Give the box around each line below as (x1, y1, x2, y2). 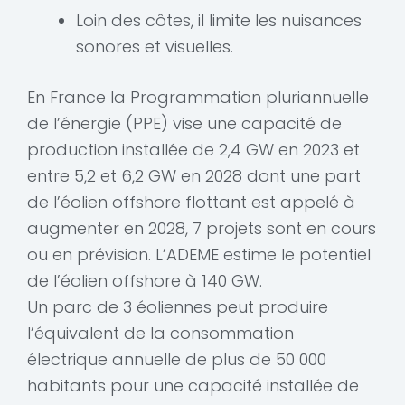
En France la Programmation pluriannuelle (27, 86, 369, 109)
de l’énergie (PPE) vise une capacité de (27, 112, 342, 136)
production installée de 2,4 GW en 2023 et (27, 138, 360, 162)
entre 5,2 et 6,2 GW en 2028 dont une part (27, 165, 361, 188)
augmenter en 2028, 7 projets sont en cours (27, 217, 376, 240)
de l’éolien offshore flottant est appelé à (27, 191, 355, 214)
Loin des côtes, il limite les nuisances (76, 9, 362, 33)
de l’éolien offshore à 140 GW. (27, 269, 262, 293)
